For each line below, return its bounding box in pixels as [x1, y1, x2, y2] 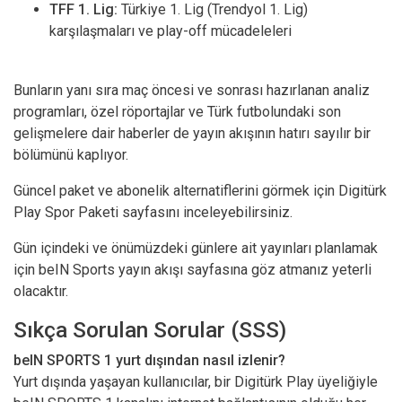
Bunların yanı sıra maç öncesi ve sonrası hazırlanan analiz [13, 82, 370, 99]
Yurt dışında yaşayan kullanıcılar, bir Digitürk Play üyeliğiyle [13, 373, 378, 390]
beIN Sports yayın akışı [39, 261, 183, 278]
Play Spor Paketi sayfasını [13, 204, 179, 221]
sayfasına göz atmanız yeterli [183, 261, 371, 278]
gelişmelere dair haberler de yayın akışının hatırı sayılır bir [13, 125, 371, 142]
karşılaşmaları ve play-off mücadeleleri [49, 22, 292, 39]
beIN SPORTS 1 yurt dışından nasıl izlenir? [13, 352, 285, 369]
